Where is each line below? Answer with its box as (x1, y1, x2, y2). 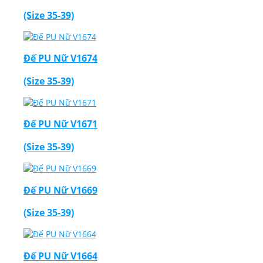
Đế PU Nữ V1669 (23, 183, 97, 197)
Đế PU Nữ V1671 (23, 117, 97, 131)
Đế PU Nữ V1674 (23, 52, 97, 65)
